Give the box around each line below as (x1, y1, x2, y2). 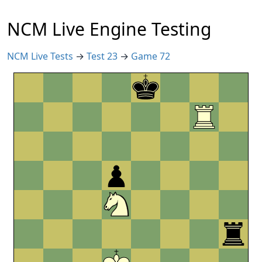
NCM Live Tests (7, 50, 75, 63)
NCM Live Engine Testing (7, 17, 211, 41)
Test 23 (87, 50, 120, 63)
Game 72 (131, 50, 170, 63)
